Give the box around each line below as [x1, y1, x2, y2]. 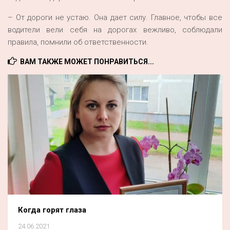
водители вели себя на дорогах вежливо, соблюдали [8, 25, 222, 34]
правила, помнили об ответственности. [8, 37, 148, 47]
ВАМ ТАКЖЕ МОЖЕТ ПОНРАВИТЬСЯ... [20, 57, 154, 66]
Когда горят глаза [18, 205, 86, 215]
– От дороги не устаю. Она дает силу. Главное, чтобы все [8, 12, 222, 22]
